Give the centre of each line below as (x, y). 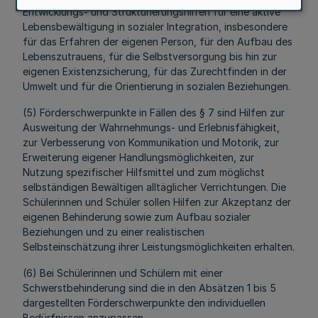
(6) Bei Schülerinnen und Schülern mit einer (123, 273)
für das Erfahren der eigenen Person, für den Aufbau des (158, 42)
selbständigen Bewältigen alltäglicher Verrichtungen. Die (154, 187)
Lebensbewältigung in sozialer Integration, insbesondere (155, 27)
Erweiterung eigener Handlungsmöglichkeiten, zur (138, 157)
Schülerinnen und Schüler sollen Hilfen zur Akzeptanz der (157, 202)
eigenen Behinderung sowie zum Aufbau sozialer (137, 217)
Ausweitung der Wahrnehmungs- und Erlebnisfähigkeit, (151, 127)
